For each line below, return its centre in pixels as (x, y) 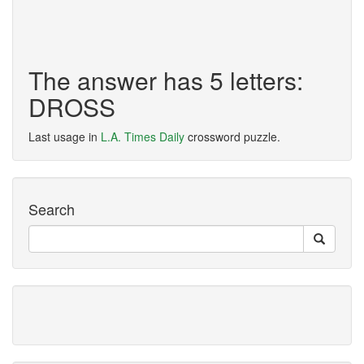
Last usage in (65, 136)
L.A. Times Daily (143, 136)
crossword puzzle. (232, 136)
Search (52, 209)
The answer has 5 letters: (166, 80)
